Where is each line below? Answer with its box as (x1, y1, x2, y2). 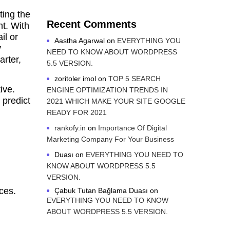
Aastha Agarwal (54, 36, 105, 45)
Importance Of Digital (98, 124, 167, 132)
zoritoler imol (54, 74, 96, 83)
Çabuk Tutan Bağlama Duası (54, 186, 148, 195)
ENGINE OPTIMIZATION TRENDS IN (47, 86, 168, 94)
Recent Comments (47, 18, 137, 30)
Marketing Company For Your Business (47, 135, 174, 143)
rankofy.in (54, 124, 86, 132)
